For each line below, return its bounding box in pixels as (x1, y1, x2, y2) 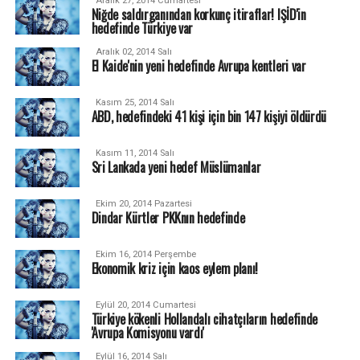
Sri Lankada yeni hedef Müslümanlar (91, 157, 261, 177)
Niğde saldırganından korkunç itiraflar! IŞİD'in (91, 5, 306, 24)
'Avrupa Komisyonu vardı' (91, 323, 204, 342)
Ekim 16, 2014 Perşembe (95, 249, 196, 260)
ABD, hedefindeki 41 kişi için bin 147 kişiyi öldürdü (91, 107, 327, 126)
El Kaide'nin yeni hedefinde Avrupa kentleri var (91, 56, 306, 76)
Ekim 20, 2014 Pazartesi (95, 198, 192, 209)
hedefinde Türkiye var (91, 18, 193, 38)
